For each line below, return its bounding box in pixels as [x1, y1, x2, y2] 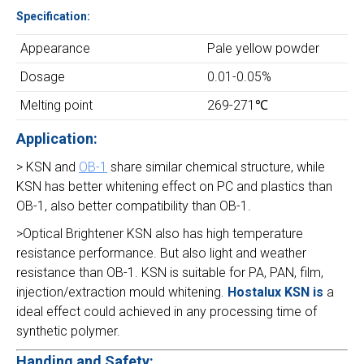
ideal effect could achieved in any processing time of [16, 304, 317, 319]
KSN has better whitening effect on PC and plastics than [16, 179, 332, 194]
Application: [16, 130, 97, 147]
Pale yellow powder [207, 41, 319, 56]
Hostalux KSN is [227, 284, 327, 300]
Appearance [20, 41, 90, 56]
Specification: [16, 10, 90, 23]
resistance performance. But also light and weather [16, 245, 306, 261]
